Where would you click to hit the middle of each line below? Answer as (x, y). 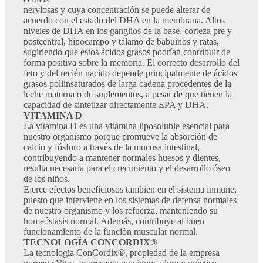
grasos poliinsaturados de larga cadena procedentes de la (127, 84)
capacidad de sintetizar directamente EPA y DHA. (116, 105)
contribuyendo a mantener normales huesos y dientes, (122, 158)
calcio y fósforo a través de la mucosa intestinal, (112, 147)
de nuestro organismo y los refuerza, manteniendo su (121, 211)
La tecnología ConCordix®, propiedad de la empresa (122, 253)
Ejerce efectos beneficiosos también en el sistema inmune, (130, 190)
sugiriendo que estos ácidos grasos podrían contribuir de (127, 52)
